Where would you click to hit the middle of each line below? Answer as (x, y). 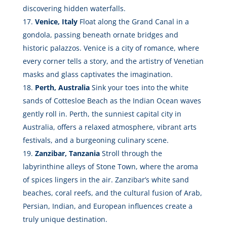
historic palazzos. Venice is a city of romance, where (111, 48)
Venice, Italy (56, 22)
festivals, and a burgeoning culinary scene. (96, 140)
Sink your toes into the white (139, 88)
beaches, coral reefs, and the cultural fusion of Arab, (112, 193)
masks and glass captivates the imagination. (98, 74)
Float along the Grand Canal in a (133, 22)
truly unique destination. (65, 219)
